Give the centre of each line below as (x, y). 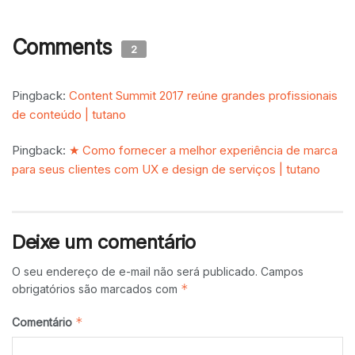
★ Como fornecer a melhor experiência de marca (203, 151)
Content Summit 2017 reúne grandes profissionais (203, 96)
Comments (65, 48)
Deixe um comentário (104, 242)
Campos (282, 272)
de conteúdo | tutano (69, 115)
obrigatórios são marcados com (96, 289)
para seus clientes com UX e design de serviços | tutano (166, 170)
